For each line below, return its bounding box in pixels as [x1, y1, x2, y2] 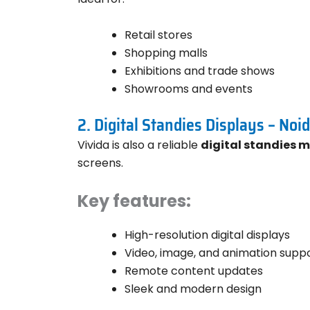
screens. [77, 154, 123, 171]
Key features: [77, 190, 191, 213]
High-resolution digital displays [125, 227, 290, 244]
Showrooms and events [125, 80, 253, 97]
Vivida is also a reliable [77, 136, 201, 153]
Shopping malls [125, 44, 208, 61]
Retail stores [125, 26, 192, 43]
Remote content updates [125, 263, 263, 280]
